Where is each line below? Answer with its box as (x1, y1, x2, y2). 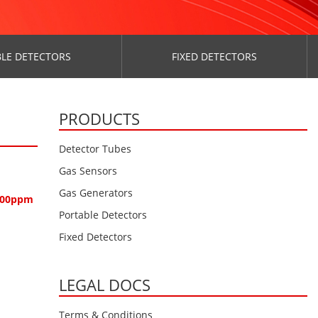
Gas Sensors (59, 163, 117, 177)
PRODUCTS (59, 107, 140, 129)
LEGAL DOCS (59, 273, 150, 295)
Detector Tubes (59, 141, 131, 155)
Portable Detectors (59, 207, 147, 221)
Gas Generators (59, 185, 133, 199)
